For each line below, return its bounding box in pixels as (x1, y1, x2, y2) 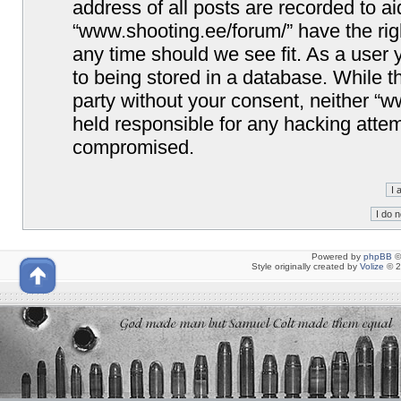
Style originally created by (251, 261, 360, 271)
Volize (359, 261, 384, 271)
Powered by (311, 252, 363, 261)
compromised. (73, 136, 194, 158)
